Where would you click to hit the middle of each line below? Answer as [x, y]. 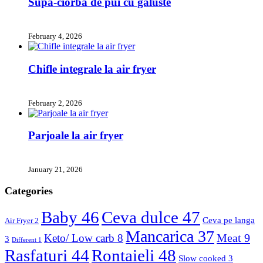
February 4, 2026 [55, 36]
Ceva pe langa [229, 220]
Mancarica [162, 236]
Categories [29, 190]
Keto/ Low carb [81, 238]
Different [25, 240]
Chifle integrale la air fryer [92, 69]
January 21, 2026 [55, 169]
